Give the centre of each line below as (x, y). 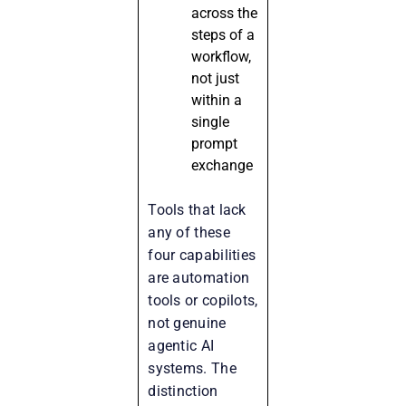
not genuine (187, 323)
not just (216, 78)
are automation (199, 277)
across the (225, 13)
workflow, (222, 56)
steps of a (223, 34)
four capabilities (202, 255)
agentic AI (181, 345)
